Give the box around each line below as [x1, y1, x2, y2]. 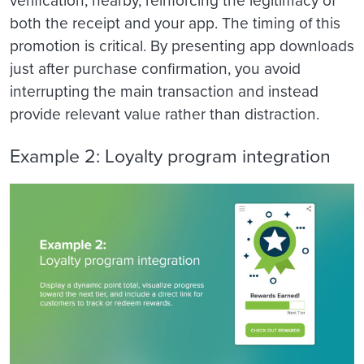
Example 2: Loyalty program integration [10, 141, 331, 170]
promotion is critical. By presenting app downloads [10, 33, 354, 58]
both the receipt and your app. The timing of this [10, 11, 340, 35]
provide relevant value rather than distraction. [10, 102, 319, 126]
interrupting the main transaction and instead [10, 79, 318, 103]
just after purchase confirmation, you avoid [10, 56, 301, 80]
